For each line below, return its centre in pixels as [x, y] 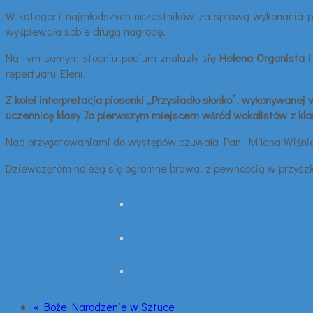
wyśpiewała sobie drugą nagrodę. [86, 31]
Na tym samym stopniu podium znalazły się [113, 57]
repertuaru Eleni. [46, 73]
